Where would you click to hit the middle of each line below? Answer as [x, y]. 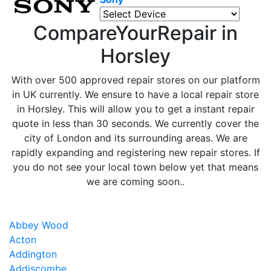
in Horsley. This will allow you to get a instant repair [135, 109]
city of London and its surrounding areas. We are [135, 138]
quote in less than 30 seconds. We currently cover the [135, 123]
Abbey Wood [39, 225]
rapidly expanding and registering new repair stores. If [135, 152]
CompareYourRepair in [135, 33]
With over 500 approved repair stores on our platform [135, 80]
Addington [33, 254]
